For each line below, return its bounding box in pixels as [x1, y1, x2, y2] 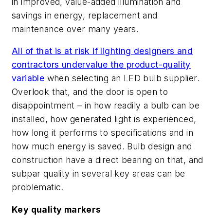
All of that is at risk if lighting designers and [12, 46, 193, 56]
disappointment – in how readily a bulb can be [12, 100, 200, 111]
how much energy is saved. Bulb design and [12, 141, 192, 152]
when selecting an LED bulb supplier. [44, 73, 200, 84]
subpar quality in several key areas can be [12, 168, 185, 179]
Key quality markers [12, 204, 101, 215]
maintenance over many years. [12, 23, 139, 34]
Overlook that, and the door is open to [12, 87, 168, 97]
